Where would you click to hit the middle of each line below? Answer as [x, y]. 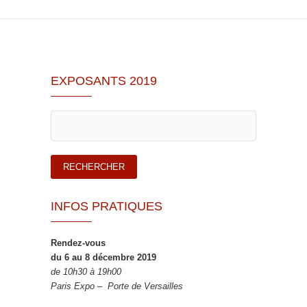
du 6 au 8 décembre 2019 [103, 258]
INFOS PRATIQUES [107, 207]
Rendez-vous [78, 243]
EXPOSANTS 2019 [104, 81]
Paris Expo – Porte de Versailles [117, 286]
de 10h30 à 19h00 [86, 272]
